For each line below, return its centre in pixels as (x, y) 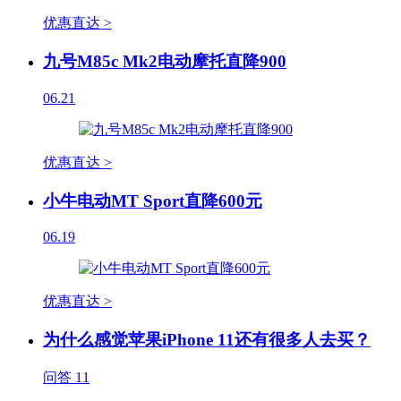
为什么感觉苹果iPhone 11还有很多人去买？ (207, 340)
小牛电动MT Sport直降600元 (153, 200)
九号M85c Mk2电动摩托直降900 (165, 62)
